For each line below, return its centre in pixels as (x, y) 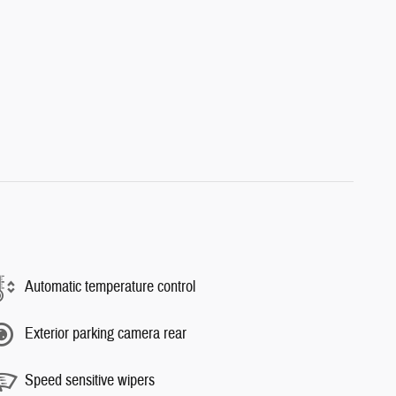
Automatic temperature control (110, 287)
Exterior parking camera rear (106, 334)
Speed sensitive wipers (90, 381)
